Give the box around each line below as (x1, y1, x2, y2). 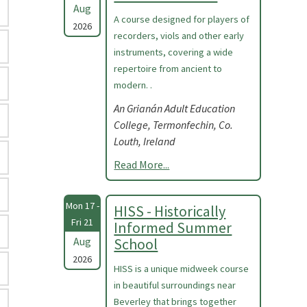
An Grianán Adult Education (114, 101, 236, 115)
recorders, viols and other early (114, 29, 245, 42)
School (114, 234, 158, 254)
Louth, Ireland (114, 134, 176, 148)
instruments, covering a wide (114, 46, 234, 58)
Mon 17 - (65, 199, 99, 212)
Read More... (114, 158, 170, 171)
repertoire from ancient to (114, 62, 223, 75)
